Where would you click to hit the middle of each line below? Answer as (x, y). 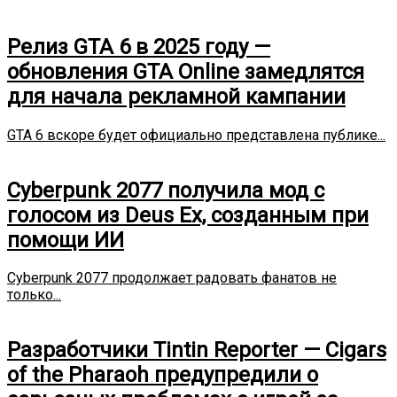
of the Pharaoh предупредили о (163, 375)
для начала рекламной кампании (176, 96)
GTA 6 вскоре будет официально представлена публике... (196, 135)
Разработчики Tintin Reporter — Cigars (197, 350)
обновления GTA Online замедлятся (186, 71)
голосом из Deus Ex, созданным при (188, 215)
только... (34, 295)
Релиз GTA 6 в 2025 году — (139, 47)
